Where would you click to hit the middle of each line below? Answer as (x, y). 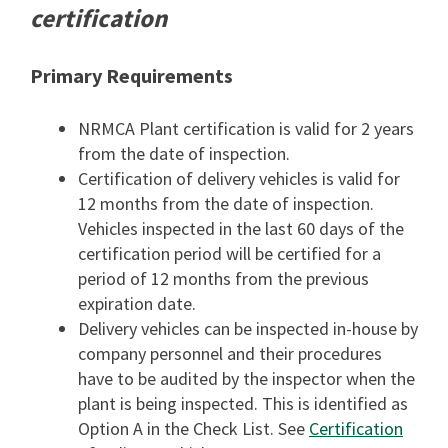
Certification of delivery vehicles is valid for (239, 178)
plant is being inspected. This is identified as (243, 403)
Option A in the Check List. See (193, 428)
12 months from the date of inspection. (226, 203)
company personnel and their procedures (230, 353)
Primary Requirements (131, 75)
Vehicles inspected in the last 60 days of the (241, 228)
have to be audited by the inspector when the (246, 378)
